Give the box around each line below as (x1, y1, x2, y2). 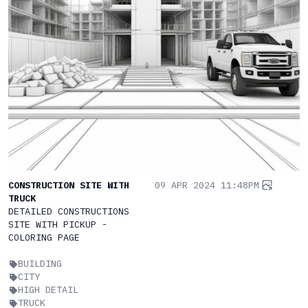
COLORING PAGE (8, 231, 80, 244)
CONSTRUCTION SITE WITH (8, 179, 129, 192)
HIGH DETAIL (18, 283, 78, 296)
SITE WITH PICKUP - (8, 218, 107, 231)
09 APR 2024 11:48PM (155, 179, 259, 192)
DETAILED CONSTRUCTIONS (8, 205, 129, 218)
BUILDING (18, 257, 62, 270)
